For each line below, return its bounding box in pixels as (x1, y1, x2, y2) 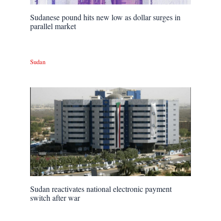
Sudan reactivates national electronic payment (30, 183, 172, 194)
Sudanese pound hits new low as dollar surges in (30, 12, 181, 23)
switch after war (30, 192, 80, 203)
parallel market (30, 21, 76, 32)
